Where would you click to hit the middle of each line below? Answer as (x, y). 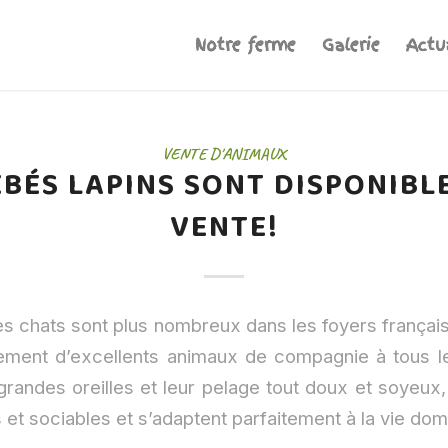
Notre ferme (245, 45)
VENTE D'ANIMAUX (224, 153)
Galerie (351, 45)
